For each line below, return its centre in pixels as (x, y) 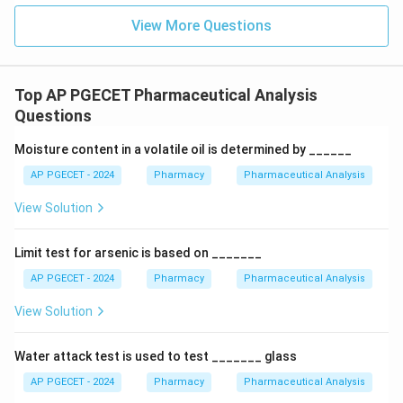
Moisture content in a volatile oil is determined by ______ (183, 149)
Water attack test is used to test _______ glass (156, 356)
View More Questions (201, 26)
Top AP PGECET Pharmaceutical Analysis (166, 95)
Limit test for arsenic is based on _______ (138, 253)
